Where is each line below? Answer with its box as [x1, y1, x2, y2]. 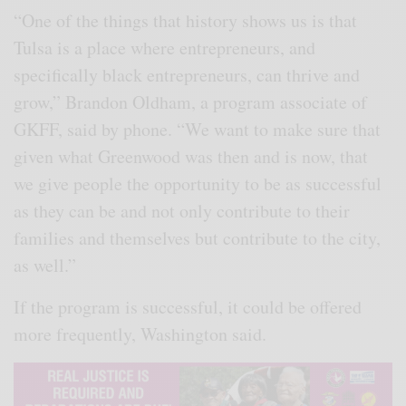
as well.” [14, 252, 77, 277]
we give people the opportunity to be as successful [14, 170, 382, 196]
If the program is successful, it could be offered [14, 294, 362, 319]
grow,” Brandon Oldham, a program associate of [14, 89, 368, 114]
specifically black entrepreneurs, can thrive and [14, 62, 361, 87]
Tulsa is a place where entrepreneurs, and [14, 34, 316, 60]
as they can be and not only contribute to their [14, 198, 351, 223]
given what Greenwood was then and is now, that [14, 143, 369, 169]
